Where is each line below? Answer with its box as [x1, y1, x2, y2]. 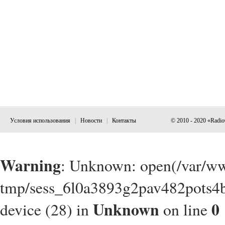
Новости [80, 117, 102, 124]
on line [159, 199, 211, 220]
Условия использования [10, 117, 70, 124]
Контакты [112, 117, 136, 124]
